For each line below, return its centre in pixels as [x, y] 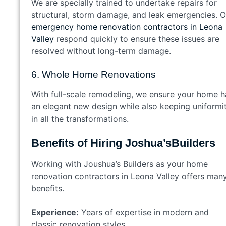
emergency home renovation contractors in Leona [127, 26]
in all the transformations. [82, 118]
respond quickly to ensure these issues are [137, 39]
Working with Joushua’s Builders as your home [120, 164]
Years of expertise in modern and [144, 212]
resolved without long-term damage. [104, 51]
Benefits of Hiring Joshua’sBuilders [126, 143]
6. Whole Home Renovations [96, 74]
